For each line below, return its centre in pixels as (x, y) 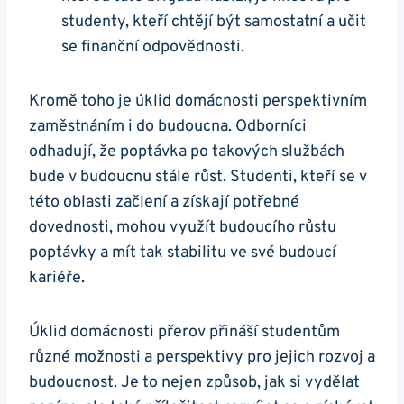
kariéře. (57, 278)
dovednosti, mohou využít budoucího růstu (183, 227)
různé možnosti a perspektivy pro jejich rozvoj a (202, 357)
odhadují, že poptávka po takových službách (187, 151)
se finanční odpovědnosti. (153, 47)
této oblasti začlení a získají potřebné (164, 202)
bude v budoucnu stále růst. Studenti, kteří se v (198, 177)
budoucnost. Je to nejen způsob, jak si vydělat (194, 382)
